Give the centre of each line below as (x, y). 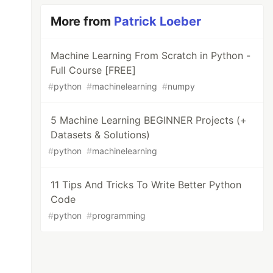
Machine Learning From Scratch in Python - (151, 55)
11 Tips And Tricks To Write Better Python (146, 185)
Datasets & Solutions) (101, 135)
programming (119, 215)
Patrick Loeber (158, 21)
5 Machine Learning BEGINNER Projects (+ (149, 120)
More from (83, 21)
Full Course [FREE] (94, 70)
